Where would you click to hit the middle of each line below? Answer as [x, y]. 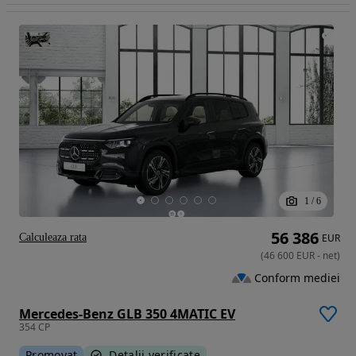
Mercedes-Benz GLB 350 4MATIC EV [127, 313]
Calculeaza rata [53, 237]
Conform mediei [297, 277]
